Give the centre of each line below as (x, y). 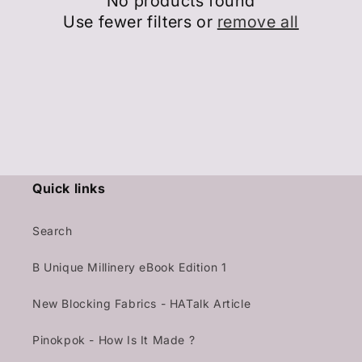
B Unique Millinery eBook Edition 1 (130, 267)
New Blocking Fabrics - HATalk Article (142, 304)
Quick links (69, 189)
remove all (258, 22)
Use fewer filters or (140, 22)
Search (53, 231)
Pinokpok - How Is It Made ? (114, 340)
